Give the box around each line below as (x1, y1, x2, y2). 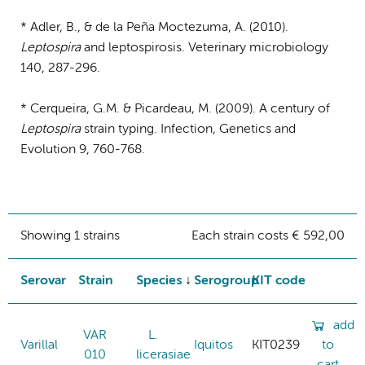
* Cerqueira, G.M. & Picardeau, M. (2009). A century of (20, 102, 330, 116)
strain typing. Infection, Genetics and (81, 122, 296, 136)
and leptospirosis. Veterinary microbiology (81, 41, 328, 55)
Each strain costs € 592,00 (191, 229, 345, 243)
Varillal (20, 338, 58, 352)
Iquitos (194, 338, 233, 352)
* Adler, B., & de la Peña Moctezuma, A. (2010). (20, 20, 288, 34)
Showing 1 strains (20, 229, 120, 243)
